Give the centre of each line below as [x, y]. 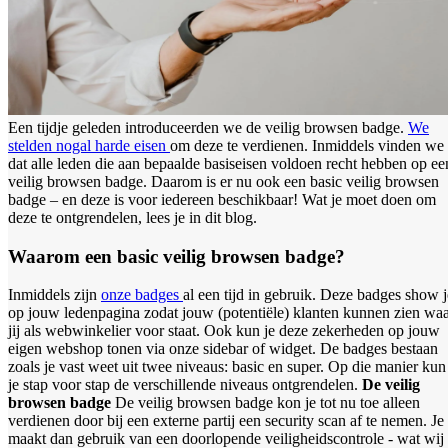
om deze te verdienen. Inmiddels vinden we [307, 145]
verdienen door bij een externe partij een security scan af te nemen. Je [226, 421]
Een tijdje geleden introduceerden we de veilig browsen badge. [208, 127]
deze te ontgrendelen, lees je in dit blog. [132, 217]
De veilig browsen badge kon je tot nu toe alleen [267, 403]
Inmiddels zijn [54, 295]
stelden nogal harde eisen [89, 145]
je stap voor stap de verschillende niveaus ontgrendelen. [185, 385]
